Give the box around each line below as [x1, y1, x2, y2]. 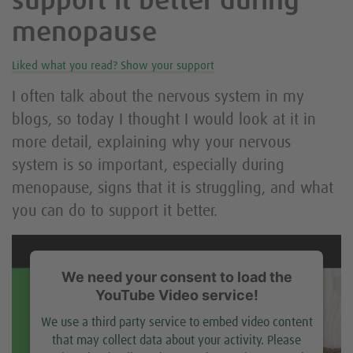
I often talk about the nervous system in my [12, 89, 304, 106]
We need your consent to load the [61, 269, 292, 286]
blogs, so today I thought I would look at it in [12, 112, 316, 128]
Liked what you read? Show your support [12, 60, 214, 72]
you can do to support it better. [12, 203, 217, 220]
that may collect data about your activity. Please [52, 334, 301, 347]
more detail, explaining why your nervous [12, 135, 291, 151]
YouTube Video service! [95, 287, 258, 304]
